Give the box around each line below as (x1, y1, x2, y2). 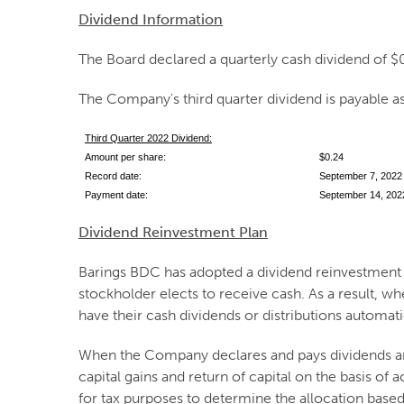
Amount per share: (84, 151, 196, 162)
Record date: (84, 170, 209, 181)
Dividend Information (78, 11, 223, 28)
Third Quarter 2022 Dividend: (84, 133, 212, 143)
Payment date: (84, 189, 199, 200)
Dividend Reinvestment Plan (78, 224, 268, 241)
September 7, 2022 (318, 170, 402, 181)
